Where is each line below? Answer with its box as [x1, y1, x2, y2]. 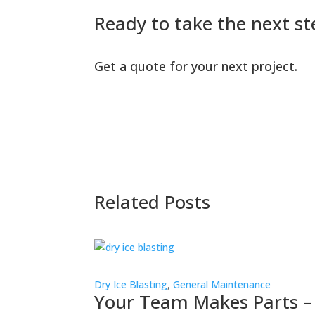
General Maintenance [173, 277, 271, 291]
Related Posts [94, 189, 211, 215]
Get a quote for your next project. [94, 58, 298, 75]
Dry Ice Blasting [94, 277, 168, 291]
